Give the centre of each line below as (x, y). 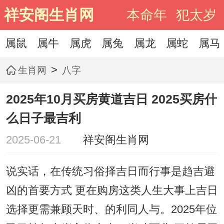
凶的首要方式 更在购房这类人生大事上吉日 (112, 191)
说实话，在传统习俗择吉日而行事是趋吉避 (110, 172)
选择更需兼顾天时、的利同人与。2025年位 (111, 210)
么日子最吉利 (43, 118)
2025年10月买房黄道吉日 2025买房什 (111, 99)
